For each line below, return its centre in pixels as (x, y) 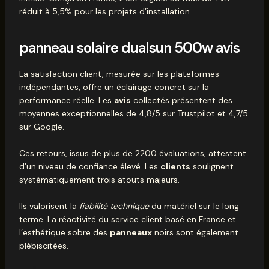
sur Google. (41, 126)
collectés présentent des (181, 100)
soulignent (212, 166)
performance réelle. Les (66, 100)
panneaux (131, 233)
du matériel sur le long (194, 206)
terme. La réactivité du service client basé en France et (127, 219)
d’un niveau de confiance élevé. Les (89, 166)
